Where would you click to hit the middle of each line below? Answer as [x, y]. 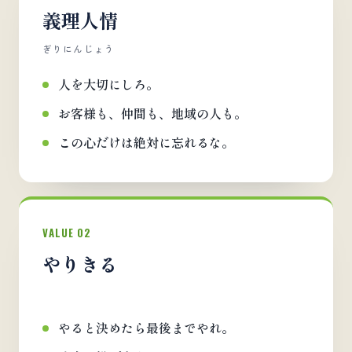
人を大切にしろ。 [108, 84]
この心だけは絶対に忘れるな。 [146, 142]
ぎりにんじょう [79, 49]
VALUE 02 [67, 233]
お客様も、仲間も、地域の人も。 [152, 113]
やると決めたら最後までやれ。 [146, 328]
